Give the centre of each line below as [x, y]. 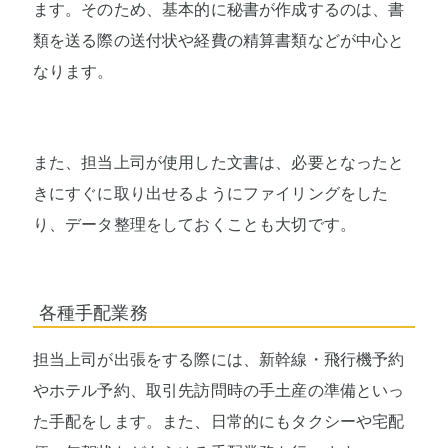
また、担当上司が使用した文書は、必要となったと [218, 163]
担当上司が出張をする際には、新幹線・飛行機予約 [218, 359]
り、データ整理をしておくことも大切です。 [194, 225]
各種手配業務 [93, 312]
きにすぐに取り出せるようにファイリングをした [210, 194]
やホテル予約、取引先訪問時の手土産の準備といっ [218, 390]
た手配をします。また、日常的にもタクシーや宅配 [218, 421]
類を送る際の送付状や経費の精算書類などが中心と [218, 41]
